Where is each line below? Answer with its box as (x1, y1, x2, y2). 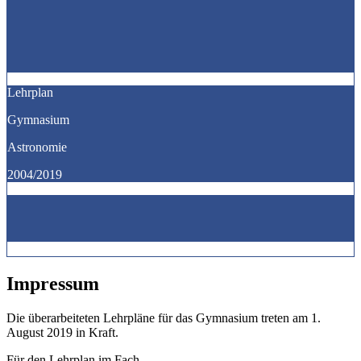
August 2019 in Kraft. (6, 325, 118, 339)
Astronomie (7, 140, 67, 154)
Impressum (6, 272, 99, 294)
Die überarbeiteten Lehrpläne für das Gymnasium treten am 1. (6, 310, 321, 325)
